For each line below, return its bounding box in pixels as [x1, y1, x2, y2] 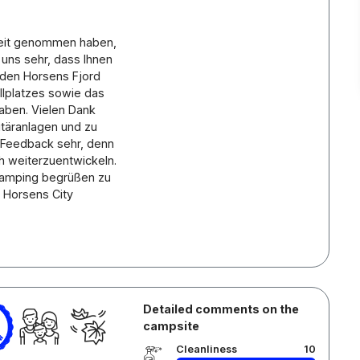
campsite [142, 319, 199, 333]
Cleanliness [175, 343, 237, 355]
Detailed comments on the [142, 302, 299, 316]
